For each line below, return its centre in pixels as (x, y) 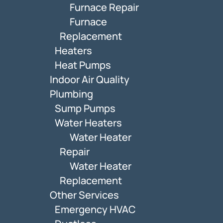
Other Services (84, 195)
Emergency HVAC (95, 209)
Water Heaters (88, 122)
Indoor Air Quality (90, 79)
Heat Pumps (83, 65)
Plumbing (71, 94)
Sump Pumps (85, 108)
